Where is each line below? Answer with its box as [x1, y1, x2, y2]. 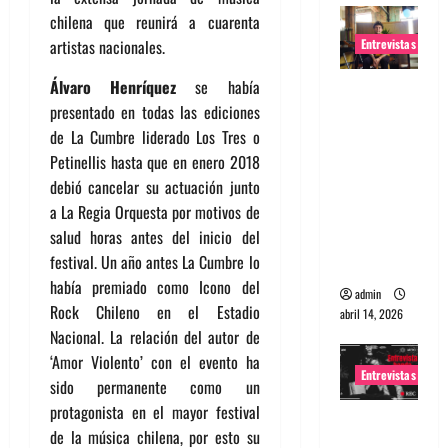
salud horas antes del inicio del [50, 225, 260, 250]
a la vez [339, 252, 394, 279]
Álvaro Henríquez [50, 75, 177, 100]
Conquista [339, 152, 413, 179]
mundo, [339, 202, 394, 229]
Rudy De [339, 102, 401, 129]
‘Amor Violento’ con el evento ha [50, 350, 260, 375]
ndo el [339, 177, 385, 204]
